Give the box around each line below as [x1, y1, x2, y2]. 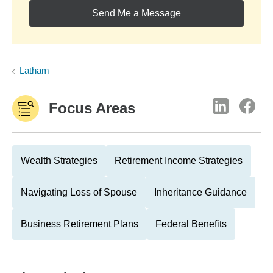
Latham [19, 65, 49, 76]
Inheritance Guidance [154, 187, 247, 197]
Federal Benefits [155, 219, 227, 229]
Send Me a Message [92, 8, 181, 18]
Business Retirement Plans [21, 219, 138, 229]
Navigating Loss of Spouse [21, 187, 137, 197]
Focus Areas [49, 100, 135, 116]
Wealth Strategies [21, 155, 97, 166]
